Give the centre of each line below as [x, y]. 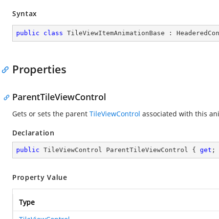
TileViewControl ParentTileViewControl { [120, 150]
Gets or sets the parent [51, 114]
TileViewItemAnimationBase [116, 33]
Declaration [33, 133]
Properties [39, 69]
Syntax [25, 13]
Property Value [40, 177]
